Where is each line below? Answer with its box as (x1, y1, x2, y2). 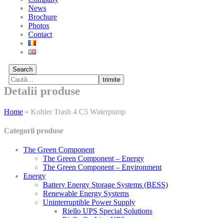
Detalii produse (4, 85, 80, 97)
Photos (28, 21, 49, 30)
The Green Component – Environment (43, 163, 162, 172)
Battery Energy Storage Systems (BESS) (43, 181, 168, 189)
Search (13, 66, 33, 73)
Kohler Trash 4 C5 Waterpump (31, 107, 126, 116)
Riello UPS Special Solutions (62, 207, 152, 216)
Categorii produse (4, 127, 63, 135)
